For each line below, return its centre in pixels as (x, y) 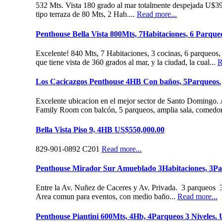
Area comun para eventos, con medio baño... (107, 197)
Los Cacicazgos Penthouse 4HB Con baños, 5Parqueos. (128, 82)
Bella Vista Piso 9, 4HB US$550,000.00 (100, 129)
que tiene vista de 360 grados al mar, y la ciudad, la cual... (127, 62)
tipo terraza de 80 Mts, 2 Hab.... (86, 14)
